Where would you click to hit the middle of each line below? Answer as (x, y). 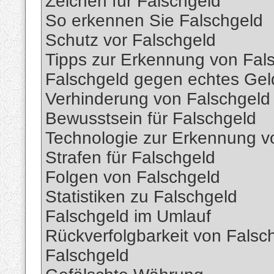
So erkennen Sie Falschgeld (154, 21)
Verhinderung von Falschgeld (158, 99)
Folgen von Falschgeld (133, 177)
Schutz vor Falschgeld (131, 40)
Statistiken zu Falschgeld (141, 197)
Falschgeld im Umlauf (128, 217)
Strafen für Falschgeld (130, 158)
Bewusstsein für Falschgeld (151, 119)
